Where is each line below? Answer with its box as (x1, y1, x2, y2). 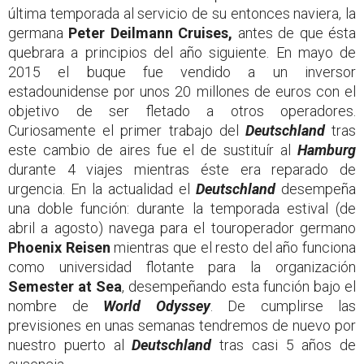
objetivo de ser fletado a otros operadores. (8, 102, 356, 120)
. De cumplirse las (210, 297, 356, 315)
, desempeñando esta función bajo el (122, 278, 357, 296)
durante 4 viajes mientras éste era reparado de (8, 161, 356, 179)
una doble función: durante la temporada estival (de (8, 200, 356, 218)
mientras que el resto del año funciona (110, 239, 356, 257)
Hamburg (297, 141, 356, 159)
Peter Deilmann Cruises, (68, 24, 233, 42)
